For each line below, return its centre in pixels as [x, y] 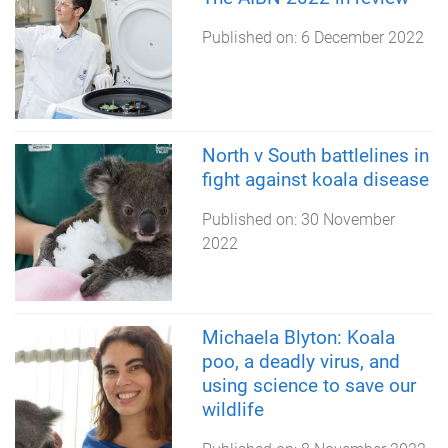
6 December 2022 [362, 38]
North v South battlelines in [315, 155]
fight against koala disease [315, 179]
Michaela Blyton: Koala [298, 337]
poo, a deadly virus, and [300, 361]
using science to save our [308, 385]
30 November [347, 219]
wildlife [232, 409]
